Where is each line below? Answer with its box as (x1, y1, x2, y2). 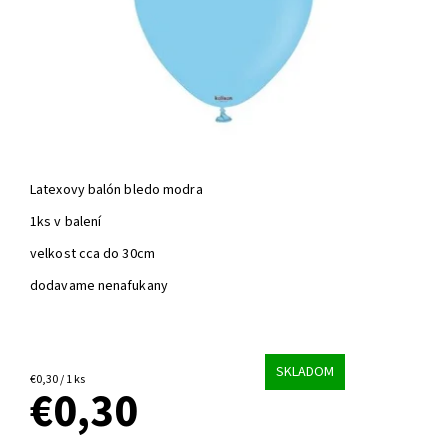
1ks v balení (30, 212, 105, 233)
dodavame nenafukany (30, 276, 168, 297)
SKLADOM (276, 361, 335, 382)
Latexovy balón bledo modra (30, 180, 206, 201)
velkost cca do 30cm (30, 244, 155, 265)
